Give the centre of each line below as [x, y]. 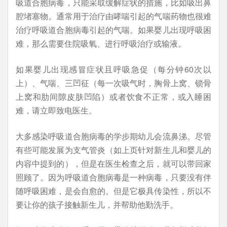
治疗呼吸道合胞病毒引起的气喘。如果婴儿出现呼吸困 [113, 30]
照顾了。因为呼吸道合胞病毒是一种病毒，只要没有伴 [113, 177]
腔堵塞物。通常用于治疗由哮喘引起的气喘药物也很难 [113, 16]
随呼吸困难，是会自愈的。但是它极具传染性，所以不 [113, 191]
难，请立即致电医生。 [56, 110]
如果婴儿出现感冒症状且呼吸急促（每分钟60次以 [113, 69]
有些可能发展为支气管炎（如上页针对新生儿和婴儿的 [113, 150]
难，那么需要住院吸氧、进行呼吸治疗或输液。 [101, 43]
